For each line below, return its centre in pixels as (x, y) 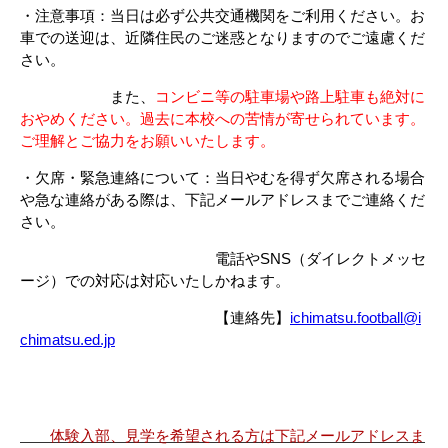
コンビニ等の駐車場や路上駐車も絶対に (290, 96)
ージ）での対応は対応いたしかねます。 (155, 280)
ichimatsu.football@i (355, 317)
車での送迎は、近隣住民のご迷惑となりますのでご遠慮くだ (222, 37)
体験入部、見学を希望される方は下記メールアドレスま (237, 435)
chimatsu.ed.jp (67, 339)
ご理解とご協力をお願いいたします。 (147, 140)
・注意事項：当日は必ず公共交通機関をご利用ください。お (222, 15)
